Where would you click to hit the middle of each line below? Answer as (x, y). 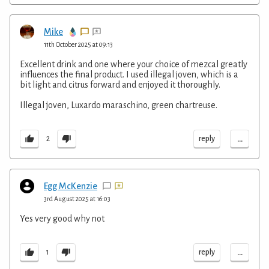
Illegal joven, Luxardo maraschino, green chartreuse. (119, 105)
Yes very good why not (62, 218)
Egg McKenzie (71, 186)
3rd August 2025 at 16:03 (77, 198)
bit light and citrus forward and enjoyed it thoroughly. (120, 84)
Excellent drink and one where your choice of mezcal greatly (134, 64)
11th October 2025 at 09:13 (78, 44)
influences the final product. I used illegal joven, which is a (129, 74)
